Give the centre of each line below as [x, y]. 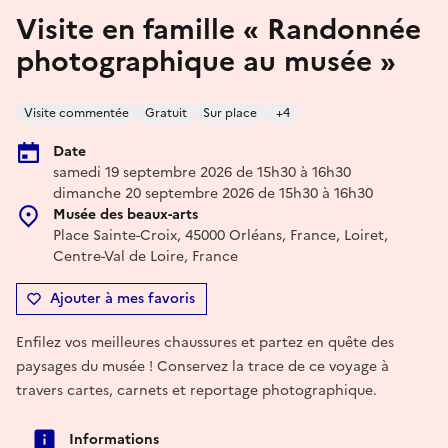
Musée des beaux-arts [125, 214]
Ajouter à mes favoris [122, 298]
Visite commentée [76, 112]
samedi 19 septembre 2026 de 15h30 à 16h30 [202, 172]
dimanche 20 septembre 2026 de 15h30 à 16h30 [213, 193]
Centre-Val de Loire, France [145, 256]
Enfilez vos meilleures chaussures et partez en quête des [205, 342]
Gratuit [166, 112]
